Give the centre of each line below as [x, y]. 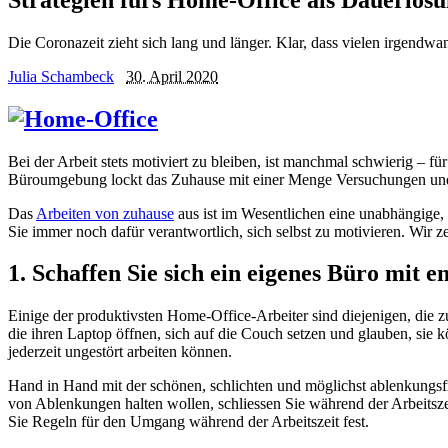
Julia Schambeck [61, 76]
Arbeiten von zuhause [105, 213]
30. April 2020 [172, 76]
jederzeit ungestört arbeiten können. [120, 352]
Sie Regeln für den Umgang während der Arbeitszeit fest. [188, 422]
